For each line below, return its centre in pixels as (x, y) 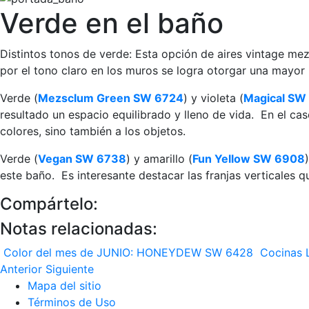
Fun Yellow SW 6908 (249, 159)
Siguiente (70, 269)
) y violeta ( (213, 98)
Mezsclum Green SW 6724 (111, 98)
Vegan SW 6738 (82, 159)
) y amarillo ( (159, 159)
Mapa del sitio (64, 286)
